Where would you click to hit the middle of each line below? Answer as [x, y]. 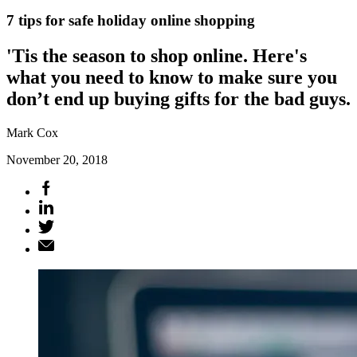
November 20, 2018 [57, 159]
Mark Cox [32, 132]
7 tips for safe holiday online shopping [131, 20]
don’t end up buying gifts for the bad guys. [178, 98]
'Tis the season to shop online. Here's [157, 55]
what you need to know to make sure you [172, 77]
